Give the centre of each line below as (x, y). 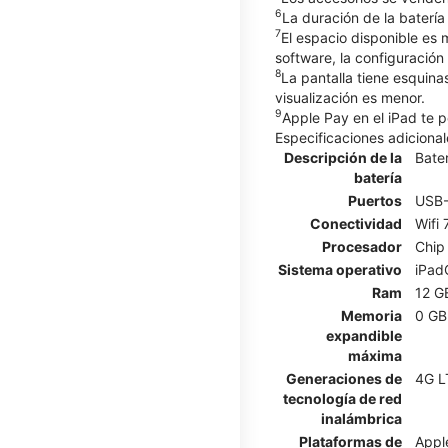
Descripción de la (343, 157)
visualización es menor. (350, 97)
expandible (364, 335)
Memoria (371, 315)
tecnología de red (342, 398)
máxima (375, 355)
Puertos (375, 200)
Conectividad (356, 223)
